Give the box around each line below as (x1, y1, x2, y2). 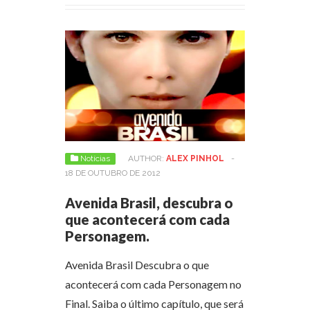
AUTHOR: (128, 153, 166, 163)
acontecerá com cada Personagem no (65, 277, 241, 291)
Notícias (80, 153, 110, 163)
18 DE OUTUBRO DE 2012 (65, 167, 161, 178)
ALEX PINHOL (166, 153, 224, 163)
